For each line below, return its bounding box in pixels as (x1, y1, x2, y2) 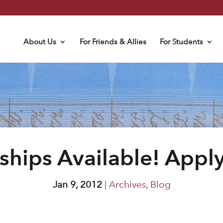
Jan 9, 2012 (52, 179, 102, 190)
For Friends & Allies (79, 37, 146, 46)
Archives (109, 179, 146, 190)
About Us (23, 37, 56, 46)
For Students (159, 37, 203, 46)
